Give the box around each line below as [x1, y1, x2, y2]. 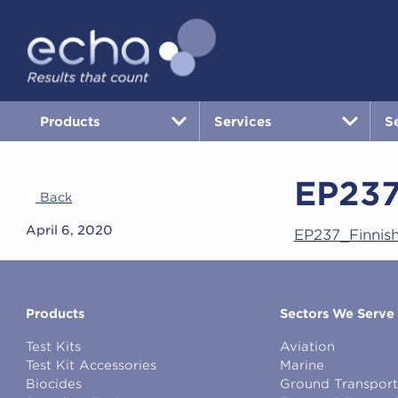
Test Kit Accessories [26, 358, 156, 373]
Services [213, 113, 272, 129]
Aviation [279, 339, 335, 354]
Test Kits [26, 339, 81, 354]
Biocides [26, 377, 82, 392]
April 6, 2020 [26, 223, 113, 238]
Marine [279, 358, 324, 373]
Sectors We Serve [279, 306, 394, 322]
